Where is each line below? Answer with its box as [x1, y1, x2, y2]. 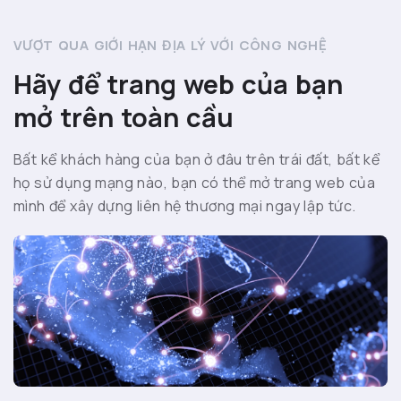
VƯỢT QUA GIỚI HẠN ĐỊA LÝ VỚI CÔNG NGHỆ [13, 36, 328, 55]
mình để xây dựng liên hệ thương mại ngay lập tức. [13, 196, 356, 217]
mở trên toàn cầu [13, 99, 234, 136]
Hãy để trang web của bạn [13, 66, 343, 103]
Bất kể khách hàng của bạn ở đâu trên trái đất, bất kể [13, 149, 380, 170]
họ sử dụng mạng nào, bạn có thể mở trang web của [13, 173, 376, 193]
